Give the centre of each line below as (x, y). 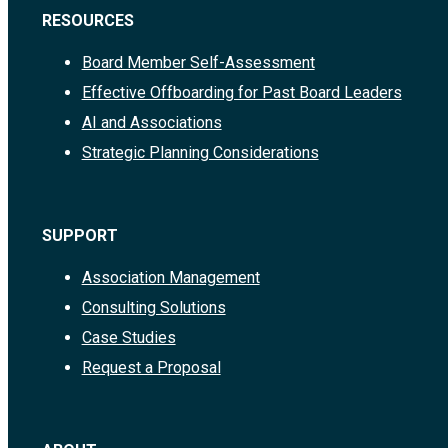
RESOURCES (87, 21)
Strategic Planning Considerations (200, 153)
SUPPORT (79, 236)
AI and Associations (151, 123)
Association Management (170, 278)
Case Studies (128, 338)
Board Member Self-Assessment (198, 63)
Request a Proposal (151, 368)
